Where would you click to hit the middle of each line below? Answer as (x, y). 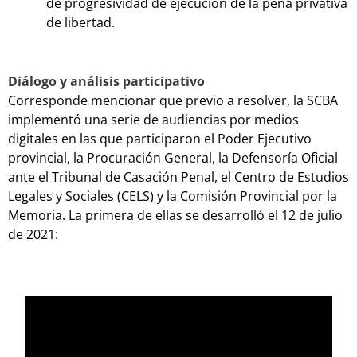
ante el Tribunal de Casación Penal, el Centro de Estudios (178, 177)
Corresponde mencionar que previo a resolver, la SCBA (173, 101)
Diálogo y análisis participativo (106, 82)
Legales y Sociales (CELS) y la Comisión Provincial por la (173, 196)
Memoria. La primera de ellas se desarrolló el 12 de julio (175, 216)
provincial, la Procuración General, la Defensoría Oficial (173, 158)
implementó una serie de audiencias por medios (153, 120)
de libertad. (80, 23)
